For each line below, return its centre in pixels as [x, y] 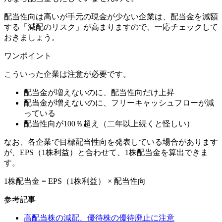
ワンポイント [28, 56]
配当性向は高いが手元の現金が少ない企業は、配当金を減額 [111, 17]
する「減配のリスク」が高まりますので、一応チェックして [111, 27]
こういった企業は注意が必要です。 [67, 74]
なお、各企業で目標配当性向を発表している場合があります [111, 142]
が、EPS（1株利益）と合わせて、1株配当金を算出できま [106, 153]
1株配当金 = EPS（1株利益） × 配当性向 [75, 181]
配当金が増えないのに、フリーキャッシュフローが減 [119, 103]
